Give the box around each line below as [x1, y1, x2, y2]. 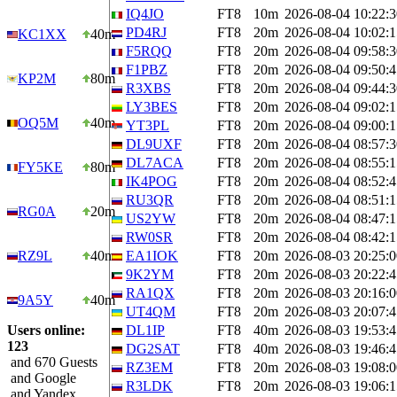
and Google [7, 370, 76, 385]
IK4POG [126, 174, 177, 189]
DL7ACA [126, 155, 183, 170]
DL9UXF [126, 136, 182, 152]
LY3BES [126, 99, 177, 114]
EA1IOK [126, 248, 178, 263]
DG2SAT [126, 341, 180, 356]
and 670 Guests [7, 354, 97, 370]
